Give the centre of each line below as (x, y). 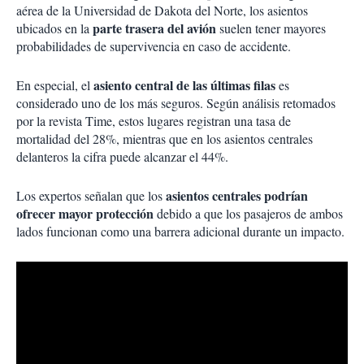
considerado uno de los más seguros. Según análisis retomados (176, 103)
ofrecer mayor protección (85, 214)
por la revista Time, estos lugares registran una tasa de (154, 121)
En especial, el (55, 85)
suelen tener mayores (273, 28)
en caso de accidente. (237, 46)
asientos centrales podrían (237, 196)
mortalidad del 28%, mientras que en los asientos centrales (165, 139)
